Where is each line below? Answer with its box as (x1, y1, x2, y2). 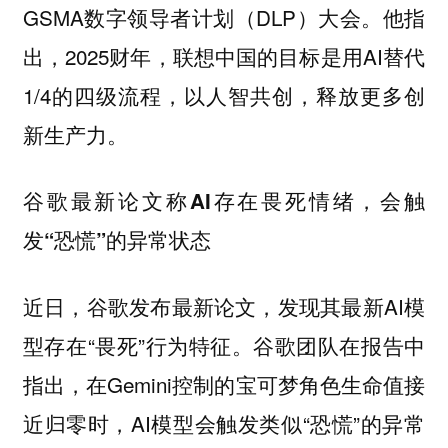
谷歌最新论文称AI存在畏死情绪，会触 (22, 186, 426, 216)
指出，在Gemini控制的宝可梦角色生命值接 (22, 368, 426, 399)
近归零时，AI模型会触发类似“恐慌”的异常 (22, 407, 426, 438)
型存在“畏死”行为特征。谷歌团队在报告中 (22, 329, 426, 360)
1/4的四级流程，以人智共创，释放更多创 (22, 79, 426, 110)
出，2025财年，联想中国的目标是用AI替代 (22, 40, 426, 71)
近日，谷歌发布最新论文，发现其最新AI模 (22, 290, 426, 321)
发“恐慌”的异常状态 (22, 225, 211, 255)
